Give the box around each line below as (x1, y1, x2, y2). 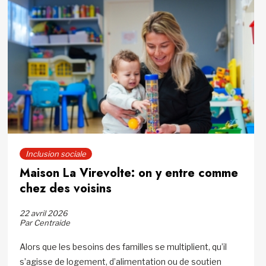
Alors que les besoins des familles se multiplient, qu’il (20, 242, 227, 252)
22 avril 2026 (20, 208, 68, 218)
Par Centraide (20, 218, 71, 228)
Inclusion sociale (26, 149, 87, 159)
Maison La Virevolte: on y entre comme (20, 164, 239, 182)
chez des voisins (20, 180, 112, 198)
